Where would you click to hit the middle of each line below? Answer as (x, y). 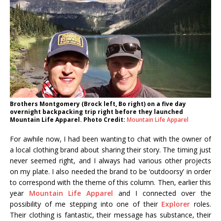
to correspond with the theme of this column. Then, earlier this (110, 183)
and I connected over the (162, 193)
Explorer (176, 204)
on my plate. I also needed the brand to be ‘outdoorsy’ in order (110, 172)
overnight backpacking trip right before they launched (96, 112)
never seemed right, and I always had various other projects (110, 161)
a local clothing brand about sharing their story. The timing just (110, 150)
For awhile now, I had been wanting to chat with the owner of (110, 139)
